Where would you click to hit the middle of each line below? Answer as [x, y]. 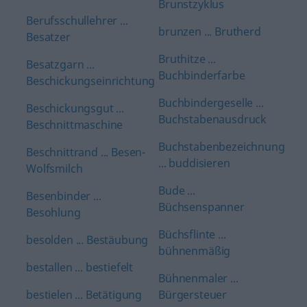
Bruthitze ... [187, 59]
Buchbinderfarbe [202, 75]
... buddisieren [194, 163]
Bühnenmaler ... [198, 278]
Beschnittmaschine [75, 125]
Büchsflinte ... [192, 234]
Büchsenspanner [201, 207]
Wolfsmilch [54, 169]
